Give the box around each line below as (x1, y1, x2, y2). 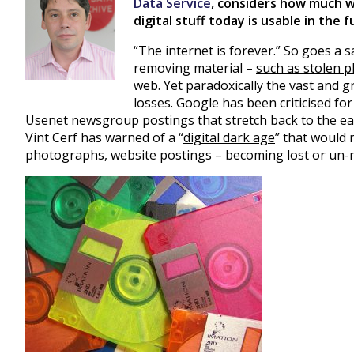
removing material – (134, 58, 256, 77)
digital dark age (183, 128, 275, 146)
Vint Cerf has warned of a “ (25, 128, 183, 146)
